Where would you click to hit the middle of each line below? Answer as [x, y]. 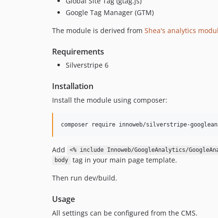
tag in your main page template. [124, 160]
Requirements [78, 51]
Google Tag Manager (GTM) [110, 12]
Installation [73, 86]
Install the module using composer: [110, 100]
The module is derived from [98, 30]
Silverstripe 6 [87, 65]
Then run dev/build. [85, 178]
